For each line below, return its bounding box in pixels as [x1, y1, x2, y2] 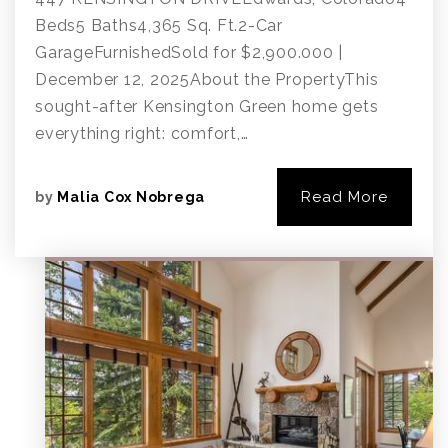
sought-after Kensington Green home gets [35, 97, 379, 116]
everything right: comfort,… [35, 124, 249, 143]
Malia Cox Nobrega [57, 189, 205, 205]
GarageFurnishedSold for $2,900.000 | [35, 43, 343, 62]
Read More [301, 188, 388, 206]
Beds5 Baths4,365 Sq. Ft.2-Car [35, 16, 283, 35]
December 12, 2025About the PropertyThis [35, 70, 379, 89]
